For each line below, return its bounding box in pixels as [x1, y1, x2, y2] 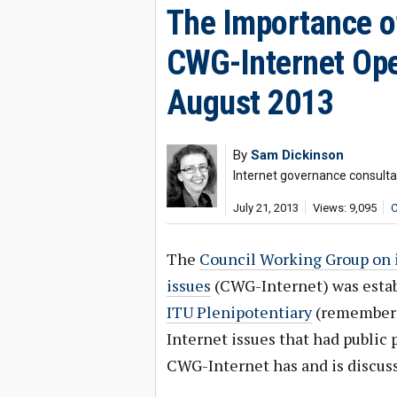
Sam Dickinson [250, 147, 344, 163]
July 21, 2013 [232, 201, 299, 214]
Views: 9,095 [312, 201, 377, 214]
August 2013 [166, 83, 333, 122]
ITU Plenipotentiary [166, 301, 312, 323]
